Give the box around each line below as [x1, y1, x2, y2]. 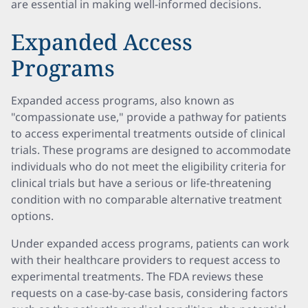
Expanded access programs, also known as [11, 93, 234, 108]
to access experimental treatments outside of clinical [11, 126, 285, 141]
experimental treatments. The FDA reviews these [11, 269, 263, 284]
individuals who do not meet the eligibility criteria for [11, 159, 286, 174]
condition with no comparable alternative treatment [11, 192, 282, 207]
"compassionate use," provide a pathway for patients [11, 109, 287, 124]
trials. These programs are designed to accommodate [11, 142, 291, 157]
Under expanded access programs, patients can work [11, 236, 289, 251]
